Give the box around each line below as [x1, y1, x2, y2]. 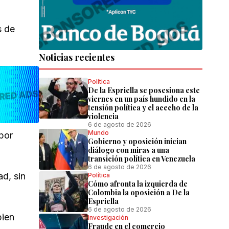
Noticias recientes [39, 51, 114, 64]
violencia [88, 111, 119, 122]
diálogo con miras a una [88, 145, 169, 155]
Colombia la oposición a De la [88, 188, 190, 198]
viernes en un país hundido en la [88, 94, 195, 104]
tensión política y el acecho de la [88, 103, 198, 113]
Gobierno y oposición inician [88, 136, 187, 147]
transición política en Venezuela [88, 154, 195, 164]
